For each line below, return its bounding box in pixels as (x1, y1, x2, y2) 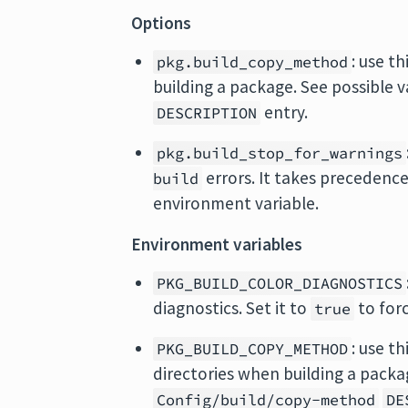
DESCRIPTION (157, 103, 258, 124)
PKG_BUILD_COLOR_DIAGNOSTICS (157, 272, 403, 293)
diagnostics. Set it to (153, 296, 311, 319)
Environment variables (131, 232, 303, 255)
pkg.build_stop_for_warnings (157, 143, 403, 164)
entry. (260, 101, 309, 124)
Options (131, 12, 192, 35)
